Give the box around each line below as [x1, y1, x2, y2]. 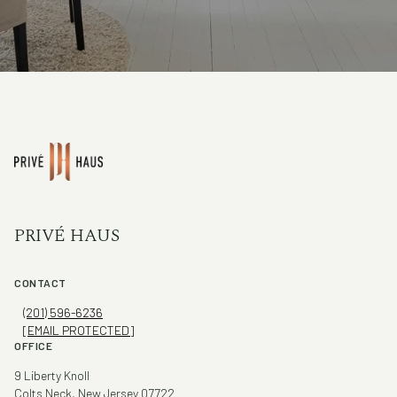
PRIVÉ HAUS [14, 222, 120, 249]
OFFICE [14, 339, 52, 352]
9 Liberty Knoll [14, 367, 90, 383]
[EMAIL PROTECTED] [23, 322, 134, 338]
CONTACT [14, 276, 66, 289]
